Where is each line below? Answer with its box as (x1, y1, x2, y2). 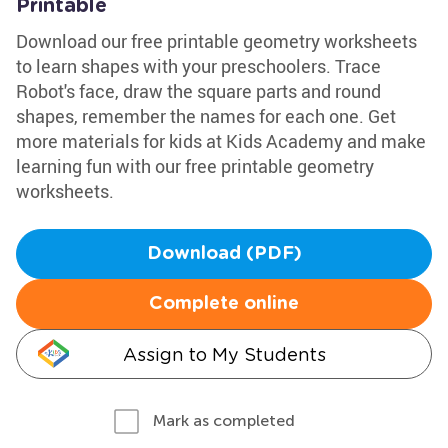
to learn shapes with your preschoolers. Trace (16, 54, 381, 78)
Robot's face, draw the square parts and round (16, 79, 381, 103)
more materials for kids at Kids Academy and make (16, 129, 426, 153)
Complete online (149, 295, 299, 313)
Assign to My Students (122, 344, 326, 365)
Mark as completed (153, 411, 295, 430)
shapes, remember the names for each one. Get (16, 104, 396, 128)
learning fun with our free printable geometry (16, 154, 374, 178)
